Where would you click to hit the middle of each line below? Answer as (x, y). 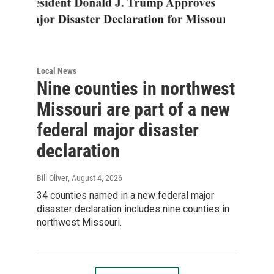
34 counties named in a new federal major (125, 195)
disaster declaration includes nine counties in (133, 209)
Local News (57, 71)
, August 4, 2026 (95, 178)
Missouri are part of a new (133, 109)
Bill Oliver (52, 178)
